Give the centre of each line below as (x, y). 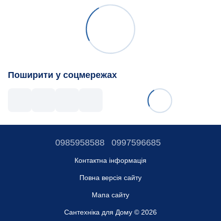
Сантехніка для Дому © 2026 (110, 212)
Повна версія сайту (110, 177)
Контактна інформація (110, 160)
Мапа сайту (110, 195)
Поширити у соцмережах (62, 75)
